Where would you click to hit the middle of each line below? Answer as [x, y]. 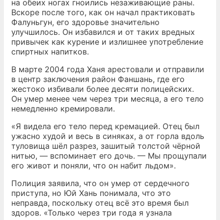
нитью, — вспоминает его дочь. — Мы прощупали [109, 156]
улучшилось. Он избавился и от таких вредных [103, 32]
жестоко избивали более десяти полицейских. [103, 89]
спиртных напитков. [50, 52]
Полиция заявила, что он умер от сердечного [100, 183]
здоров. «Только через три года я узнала [92, 213]
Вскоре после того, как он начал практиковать [103, 12]
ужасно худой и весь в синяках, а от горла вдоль [108, 136]
